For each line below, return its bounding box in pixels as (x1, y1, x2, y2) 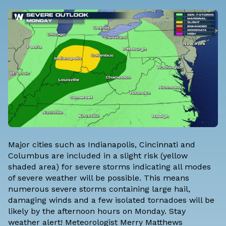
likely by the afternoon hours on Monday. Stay (8, 206, 186, 216)
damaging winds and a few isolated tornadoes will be (8, 195, 214, 205)
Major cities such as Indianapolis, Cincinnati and (8, 139, 195, 149)
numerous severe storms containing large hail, (8, 184, 190, 194)
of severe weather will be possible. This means (8, 173, 189, 183)
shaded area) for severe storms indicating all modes (8, 161, 211, 172)
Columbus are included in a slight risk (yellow (8, 150, 188, 160)
